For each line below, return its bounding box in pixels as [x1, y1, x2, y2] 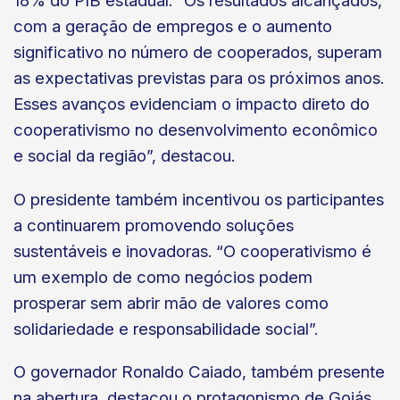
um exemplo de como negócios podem [13, 266, 312, 287]
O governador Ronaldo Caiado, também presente [13, 361, 385, 382]
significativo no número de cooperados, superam [13, 42, 382, 63]
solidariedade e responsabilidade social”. [13, 318, 318, 339]
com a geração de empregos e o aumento [13, 16, 332, 37]
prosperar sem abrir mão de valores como [13, 292, 329, 313]
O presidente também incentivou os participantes [13, 188, 384, 210]
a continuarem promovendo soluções [13, 214, 294, 236]
